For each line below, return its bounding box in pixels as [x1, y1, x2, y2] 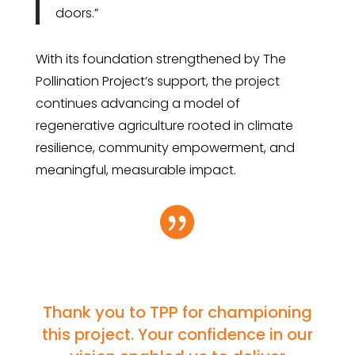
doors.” [55, 4, 98, 22]
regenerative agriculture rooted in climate [35, 116, 293, 135]
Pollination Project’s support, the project [35, 72, 280, 90]
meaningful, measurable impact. [35, 161, 236, 179]
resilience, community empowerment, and [35, 139, 295, 157]
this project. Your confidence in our [41, 323, 313, 345]
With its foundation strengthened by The [35, 50, 286, 68]
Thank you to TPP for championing [42, 301, 312, 323]
